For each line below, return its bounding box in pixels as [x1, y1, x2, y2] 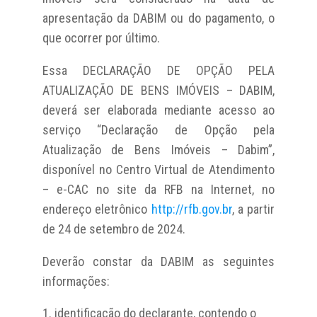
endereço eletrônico [42, 201, 151, 217]
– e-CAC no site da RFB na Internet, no [42, 181, 275, 197]
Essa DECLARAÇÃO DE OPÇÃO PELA [42, 62, 275, 78]
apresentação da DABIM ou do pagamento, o [42, 10, 275, 25]
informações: [42, 273, 110, 289]
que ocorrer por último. [42, 30, 160, 45]
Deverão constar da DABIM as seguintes [42, 253, 275, 269]
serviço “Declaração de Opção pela [42, 122, 275, 137]
